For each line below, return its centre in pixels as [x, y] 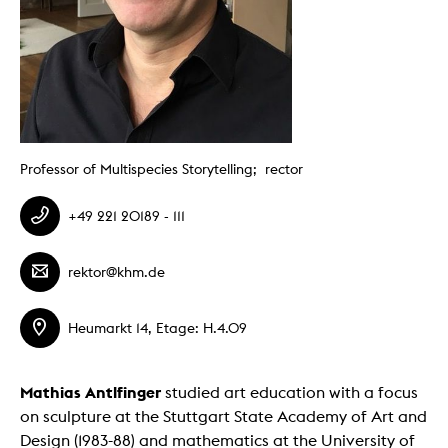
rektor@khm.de [116, 272]
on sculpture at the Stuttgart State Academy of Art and [223, 416]
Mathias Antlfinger [90, 391]
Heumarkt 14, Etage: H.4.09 [157, 328]
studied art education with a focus [289, 392]
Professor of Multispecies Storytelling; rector [161, 168]
